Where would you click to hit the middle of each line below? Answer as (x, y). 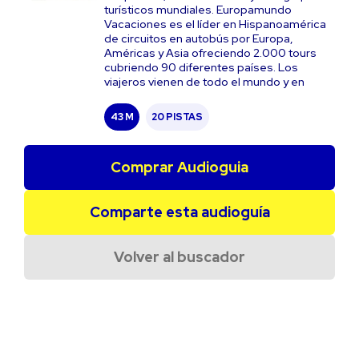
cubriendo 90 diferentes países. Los (201, 67)
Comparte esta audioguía (179, 212)
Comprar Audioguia (179, 167)
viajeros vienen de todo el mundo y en (204, 82)
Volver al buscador (179, 257)
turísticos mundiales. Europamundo (198, 10)
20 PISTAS (177, 117)
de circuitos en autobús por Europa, (199, 38)
